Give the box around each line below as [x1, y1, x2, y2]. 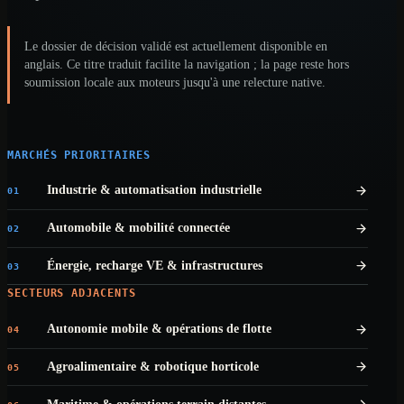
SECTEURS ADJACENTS [7, 287, 136, 300]
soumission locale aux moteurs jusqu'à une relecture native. [24, 75, 326, 89]
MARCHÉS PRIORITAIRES [7, 148, 151, 161]
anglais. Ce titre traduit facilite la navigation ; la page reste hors [24, 57, 349, 71]
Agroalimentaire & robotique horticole [47, 359, 259, 373]
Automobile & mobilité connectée [47, 221, 230, 235]
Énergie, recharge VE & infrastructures [47, 258, 262, 272]
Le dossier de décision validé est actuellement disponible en [24, 39, 327, 53]
